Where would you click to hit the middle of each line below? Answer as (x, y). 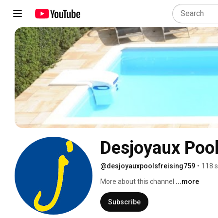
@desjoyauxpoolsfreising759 (148, 166)
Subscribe (124, 202)
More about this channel (137, 181)
